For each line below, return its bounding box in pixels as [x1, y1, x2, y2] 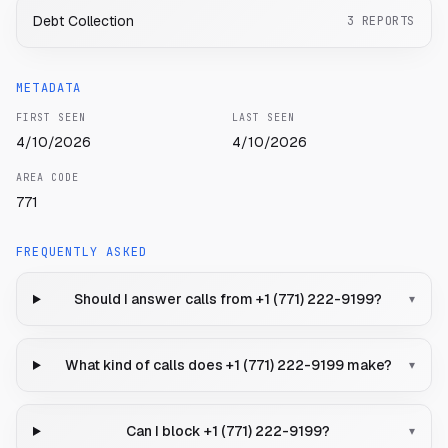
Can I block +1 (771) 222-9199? [126, 422, 331, 441]
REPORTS [361, 13, 415, 30]
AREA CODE [16, 171, 79, 185]
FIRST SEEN [16, 111, 86, 125]
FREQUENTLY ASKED [16, 244, 148, 261]
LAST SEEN [232, 111, 295, 125]
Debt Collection [33, 12, 134, 31]
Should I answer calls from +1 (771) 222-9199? [74, 290, 383, 309]
